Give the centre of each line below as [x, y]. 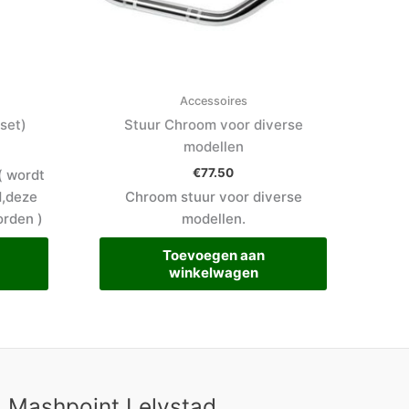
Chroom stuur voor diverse [213, 197]
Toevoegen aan [213, 255]
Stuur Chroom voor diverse [213, 125]
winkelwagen [213, 272]
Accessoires [213, 100]
